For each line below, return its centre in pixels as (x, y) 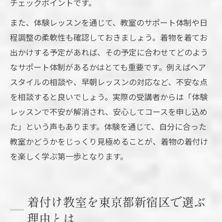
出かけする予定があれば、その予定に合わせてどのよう (109, 52)
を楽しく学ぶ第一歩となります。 (69, 156)
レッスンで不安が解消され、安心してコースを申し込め (109, 112)
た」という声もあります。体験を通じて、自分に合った (108, 127)
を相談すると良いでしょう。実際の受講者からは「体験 (109, 97)
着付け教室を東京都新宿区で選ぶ (116, 202)
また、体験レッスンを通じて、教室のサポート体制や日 (109, 23)
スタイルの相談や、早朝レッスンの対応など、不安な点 (109, 82)
